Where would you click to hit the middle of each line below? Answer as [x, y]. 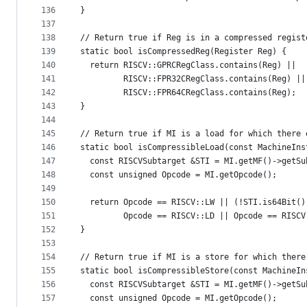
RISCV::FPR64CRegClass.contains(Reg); [188, 93]
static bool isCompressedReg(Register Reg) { [183, 52]
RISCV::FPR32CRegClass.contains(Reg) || [193, 79]
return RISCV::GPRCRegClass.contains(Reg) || [188, 65]
